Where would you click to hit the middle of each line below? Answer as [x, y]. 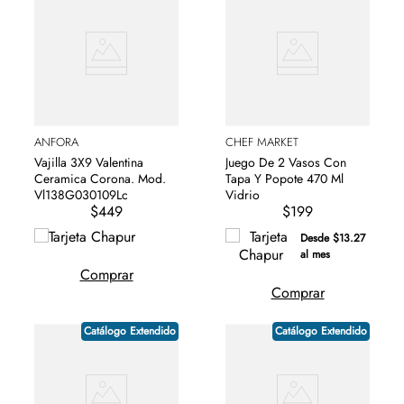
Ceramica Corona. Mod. [100, 179]
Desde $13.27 [333, 239]
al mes [316, 255]
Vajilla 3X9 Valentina [89, 163]
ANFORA [56, 142]
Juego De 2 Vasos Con [286, 163]
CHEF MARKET [262, 142]
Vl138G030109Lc [81, 195]
